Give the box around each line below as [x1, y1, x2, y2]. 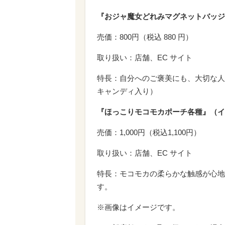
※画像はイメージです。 [97, 202, 180, 211]
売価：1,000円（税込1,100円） [97, 128, 201, 137]
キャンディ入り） [97, 86, 157, 95]
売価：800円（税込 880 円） [97, 32, 193, 41]
